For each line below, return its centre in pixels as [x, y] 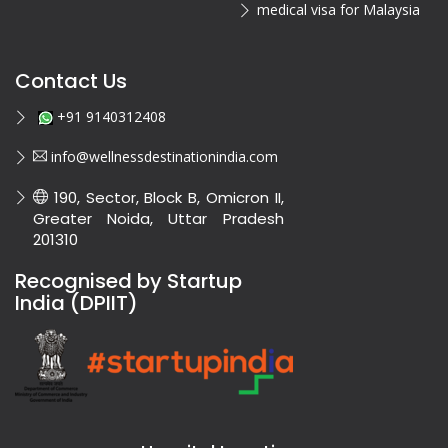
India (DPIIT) [76, 303]
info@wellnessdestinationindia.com [162, 157]
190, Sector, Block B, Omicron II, [166, 198]
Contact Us [71, 81]
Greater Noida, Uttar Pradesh [158, 219]
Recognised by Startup [128, 281]
